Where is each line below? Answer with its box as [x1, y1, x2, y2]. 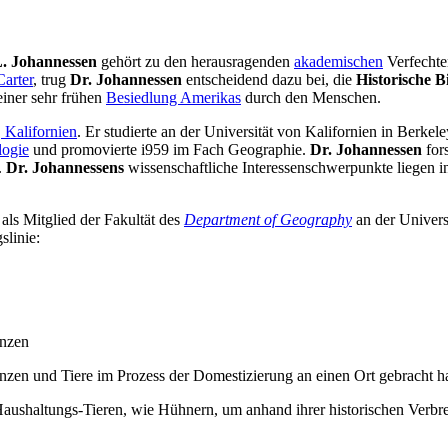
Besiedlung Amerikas [106, 89, 241, 107]
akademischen [294, 53, 383, 71]
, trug [33, 71, 70, 89]
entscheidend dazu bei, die [182, 71, 356, 89]
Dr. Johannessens [6, 159, 124, 177]
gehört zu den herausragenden [97, 53, 294, 71]
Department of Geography [184, 211, 352, 229]
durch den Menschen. [241, 89, 381, 107]
